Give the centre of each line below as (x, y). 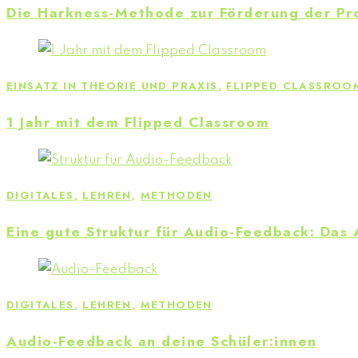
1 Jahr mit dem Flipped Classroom (138, 123)
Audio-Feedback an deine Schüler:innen (162, 342)
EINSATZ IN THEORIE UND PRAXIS (112, 86)
